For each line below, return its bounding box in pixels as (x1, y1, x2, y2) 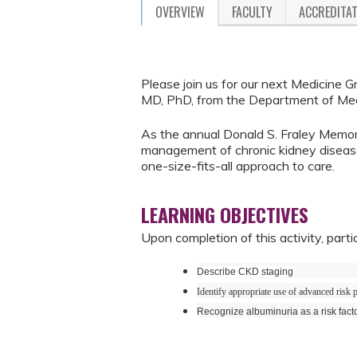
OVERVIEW (155, 2, 205, 22)
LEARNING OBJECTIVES (141, 199, 308, 229)
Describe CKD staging (197, 266, 293, 278)
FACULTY (232, 2, 273, 22)
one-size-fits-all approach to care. (141, 157, 335, 174)
